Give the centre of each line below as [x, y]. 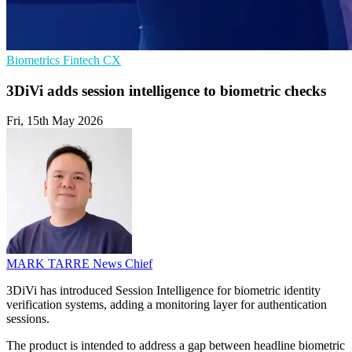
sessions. [28, 319]
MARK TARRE [49, 264]
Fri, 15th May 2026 [55, 121]
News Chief [123, 264]
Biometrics [35, 60]
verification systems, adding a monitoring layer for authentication [167, 305]
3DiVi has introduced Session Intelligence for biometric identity [163, 291]
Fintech [83, 60]
